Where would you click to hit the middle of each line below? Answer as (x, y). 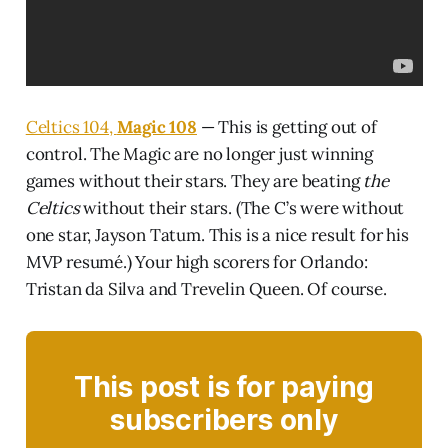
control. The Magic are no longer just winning (199, 153)
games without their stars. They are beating (194, 180)
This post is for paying (224, 386)
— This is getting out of (286, 126)
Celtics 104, (71, 126)
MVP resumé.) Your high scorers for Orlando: (196, 261)
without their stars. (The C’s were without (242, 207)
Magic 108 (156, 126)
